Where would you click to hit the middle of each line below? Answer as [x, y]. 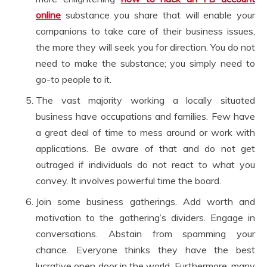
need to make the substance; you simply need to [145, 63]
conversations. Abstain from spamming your [145, 233]
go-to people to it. [74, 79]
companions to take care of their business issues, [145, 31]
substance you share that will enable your [158, 15]
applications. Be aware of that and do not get [145, 148]
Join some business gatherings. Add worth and [145, 201]
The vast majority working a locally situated [145, 100]
